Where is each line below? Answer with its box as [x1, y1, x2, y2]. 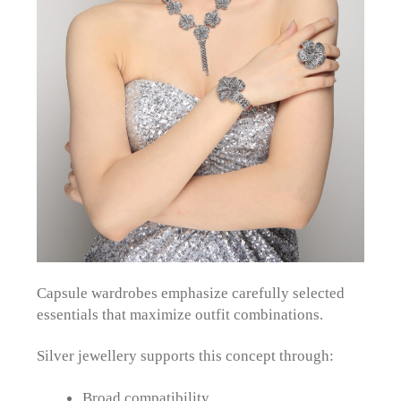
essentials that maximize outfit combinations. [37, 305, 324, 324]
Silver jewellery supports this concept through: [37, 346, 335, 365]
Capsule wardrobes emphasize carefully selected [37, 284, 346, 303]
